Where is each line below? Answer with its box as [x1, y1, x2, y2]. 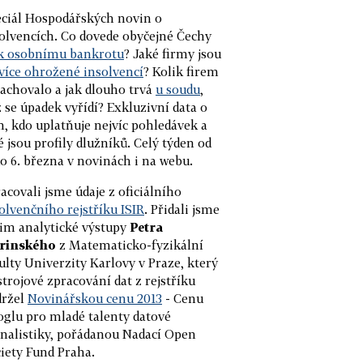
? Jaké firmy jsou [124, 45, 221, 61]
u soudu [156, 81, 200, 96]
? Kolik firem [143, 63, 219, 79]
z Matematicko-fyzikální [56, 237, 203, 252]
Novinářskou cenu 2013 [28, 290, 162, 305]
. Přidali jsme [144, 201, 220, 216]
